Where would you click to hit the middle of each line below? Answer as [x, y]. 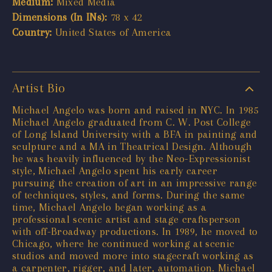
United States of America [112, 32]
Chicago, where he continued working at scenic [124, 243]
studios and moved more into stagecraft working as [133, 255]
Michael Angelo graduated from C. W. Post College [132, 122]
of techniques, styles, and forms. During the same [129, 195]
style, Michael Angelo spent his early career [115, 170]
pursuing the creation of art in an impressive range [135, 182]
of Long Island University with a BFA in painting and [135, 134]
